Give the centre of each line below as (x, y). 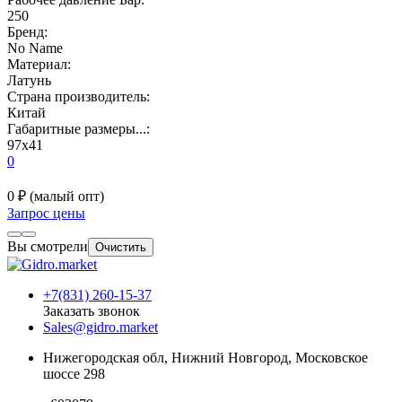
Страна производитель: (79, 96)
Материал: (39, 64)
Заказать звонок (92, 310)
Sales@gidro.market (100, 327)
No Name (35, 48)
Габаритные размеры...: (79, 128)
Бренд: (27, 31)
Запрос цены (46, 213)
